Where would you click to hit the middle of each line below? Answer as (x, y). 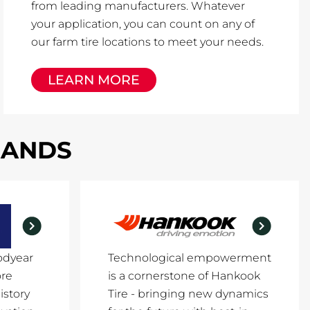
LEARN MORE (94, 80)
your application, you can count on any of (143, 24)
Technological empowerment (190, 258)
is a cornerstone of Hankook (184, 276)
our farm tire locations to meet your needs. (148, 42)
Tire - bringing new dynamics (188, 294)
